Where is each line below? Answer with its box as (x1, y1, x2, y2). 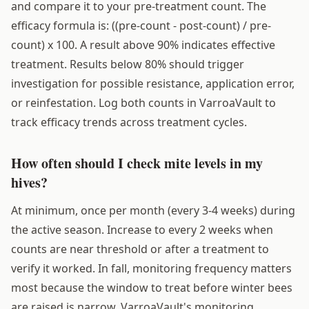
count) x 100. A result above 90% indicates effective (11, 37, 275, 52)
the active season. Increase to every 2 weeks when (11, 221, 273, 237)
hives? (11, 172, 48, 192)
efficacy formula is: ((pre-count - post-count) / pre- (11, 17, 271, 33)
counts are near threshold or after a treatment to (11, 241, 269, 257)
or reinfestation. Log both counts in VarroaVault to (11, 94, 276, 110)
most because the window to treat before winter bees (11, 279, 292, 295)
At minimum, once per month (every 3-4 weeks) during (11, 202, 295, 218)
